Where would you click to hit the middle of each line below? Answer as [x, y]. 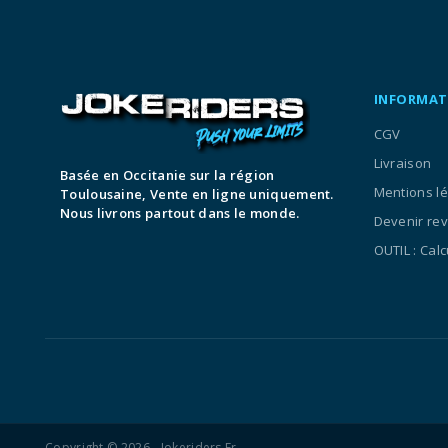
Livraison [402, 163]
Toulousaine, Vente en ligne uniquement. [197, 193]
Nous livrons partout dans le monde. [180, 212]
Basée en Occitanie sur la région [167, 174]
